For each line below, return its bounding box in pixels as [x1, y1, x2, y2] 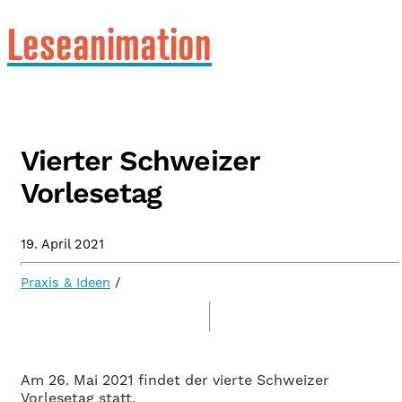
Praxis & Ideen [21, 274, 110, 292]
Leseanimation [7, 16, 212, 70]
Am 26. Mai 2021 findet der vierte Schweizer [21, 371, 329, 389]
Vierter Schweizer [21, 143, 259, 180]
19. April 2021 [21, 236, 104, 254]
